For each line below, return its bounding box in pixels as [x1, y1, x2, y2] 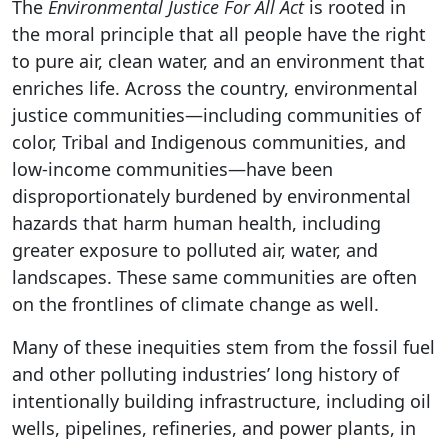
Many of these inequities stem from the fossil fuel [12, 335, 435, 360]
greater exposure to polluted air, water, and [12, 238, 378, 263]
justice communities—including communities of [12, 103, 421, 128]
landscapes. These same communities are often [12, 265, 417, 290]
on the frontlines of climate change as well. [12, 292, 379, 317]
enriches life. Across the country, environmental [12, 76, 418, 101]
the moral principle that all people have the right [12, 22, 426, 47]
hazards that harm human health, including [12, 211, 381, 236]
